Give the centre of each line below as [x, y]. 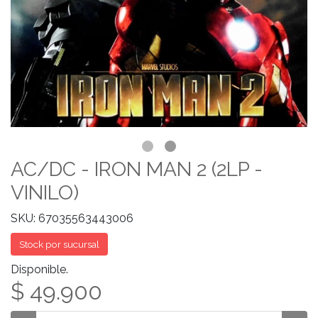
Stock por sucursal [59, 244]
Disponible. [39, 269]
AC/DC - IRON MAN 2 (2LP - [137, 169]
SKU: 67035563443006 [72, 218]
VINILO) [45, 193]
